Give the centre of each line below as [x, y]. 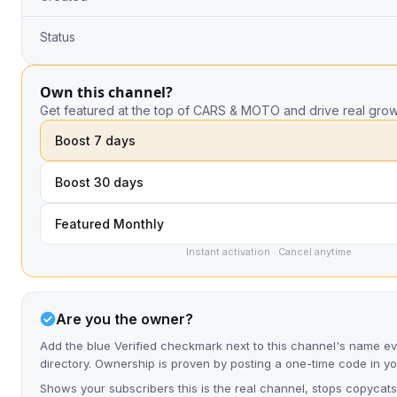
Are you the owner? [125, 319]
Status [58, 37]
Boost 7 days [95, 140]
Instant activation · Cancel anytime [269, 252]
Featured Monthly [109, 224]
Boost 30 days [99, 182]
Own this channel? [106, 92]
